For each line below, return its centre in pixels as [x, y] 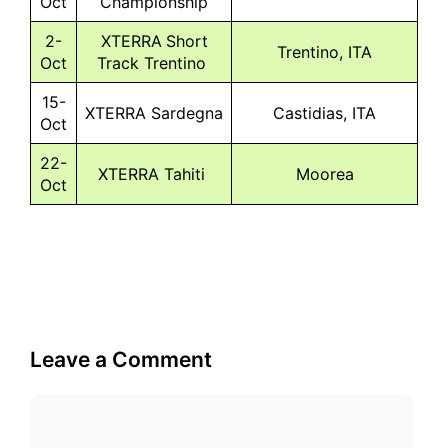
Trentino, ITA [324, 51]
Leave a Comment [121, 359]
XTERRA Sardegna [154, 112]
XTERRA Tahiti [154, 173]
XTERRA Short [154, 40]
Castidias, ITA [324, 112]
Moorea [324, 173]
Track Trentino [154, 62]
